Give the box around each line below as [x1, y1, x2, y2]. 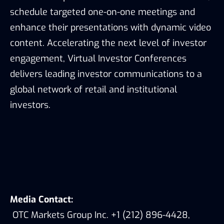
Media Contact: [10, 193, 73, 205]
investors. [10, 98, 50, 111]
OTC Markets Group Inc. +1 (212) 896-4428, [10, 208, 190, 221]
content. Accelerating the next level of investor [10, 36, 206, 49]
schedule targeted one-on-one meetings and [10, 5, 195, 18]
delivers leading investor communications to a [10, 67, 202, 80]
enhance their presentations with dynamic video [10, 21, 211, 33]
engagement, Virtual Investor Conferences [10, 52, 186, 64]
